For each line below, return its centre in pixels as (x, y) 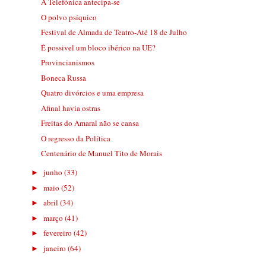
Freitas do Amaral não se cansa (90, 123)
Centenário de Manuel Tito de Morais (101, 153)
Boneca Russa (63, 77)
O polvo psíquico (69, 17)
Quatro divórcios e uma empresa (92, 93)
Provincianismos (67, 63)
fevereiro (59, 233)
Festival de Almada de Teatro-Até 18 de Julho (114, 32)
